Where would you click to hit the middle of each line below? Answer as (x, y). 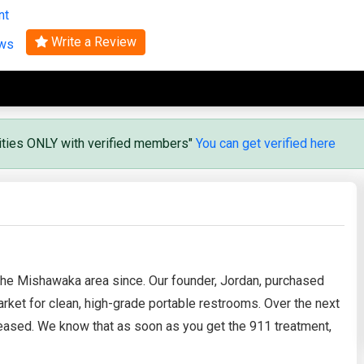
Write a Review (92, 41)
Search (182, 18)
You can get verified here (266, 143)
